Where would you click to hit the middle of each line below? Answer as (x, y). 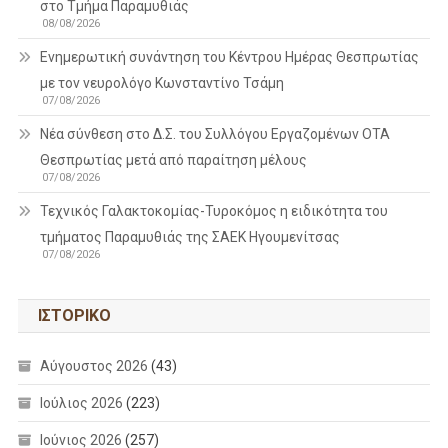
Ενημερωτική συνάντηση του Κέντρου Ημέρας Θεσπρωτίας (229, 56)
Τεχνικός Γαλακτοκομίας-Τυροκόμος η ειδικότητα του (213, 210)
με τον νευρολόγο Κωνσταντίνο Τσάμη (161, 82)
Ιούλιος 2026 (81, 402)
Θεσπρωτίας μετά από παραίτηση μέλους (173, 159)
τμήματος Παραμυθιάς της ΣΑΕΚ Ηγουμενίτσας (189, 236)
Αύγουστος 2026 (93, 365)
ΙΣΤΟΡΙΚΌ (74, 315)
